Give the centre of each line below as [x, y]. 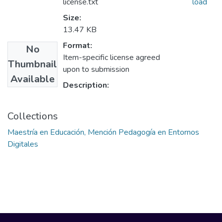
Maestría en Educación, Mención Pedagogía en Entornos [103, 133]
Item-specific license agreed [111, 58]
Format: [78, 46]
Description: [86, 85]
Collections [33, 116]
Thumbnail [32, 64]
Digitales [23, 144]
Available [32, 79]
